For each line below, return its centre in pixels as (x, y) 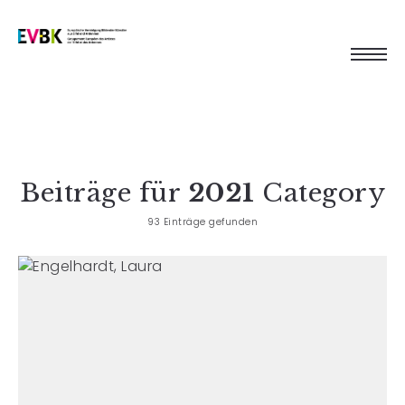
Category (320, 193)
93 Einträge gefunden (202, 222)
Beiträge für (104, 193)
